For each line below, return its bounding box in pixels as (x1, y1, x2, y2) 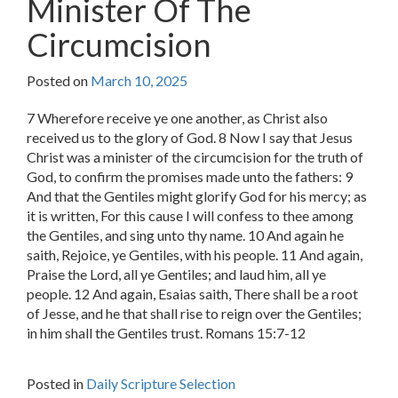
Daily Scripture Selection (86, 375, 235, 393)
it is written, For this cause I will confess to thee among (27, 207, 354, 225)
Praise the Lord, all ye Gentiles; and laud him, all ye (27, 266, 326, 283)
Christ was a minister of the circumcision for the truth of (27, 148, 363, 166)
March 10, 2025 (91, 72, 187, 90)
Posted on (27, 72, 91, 90)
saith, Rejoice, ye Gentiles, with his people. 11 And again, (27, 246, 362, 264)
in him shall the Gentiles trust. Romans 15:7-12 (27, 324, 306, 342)
